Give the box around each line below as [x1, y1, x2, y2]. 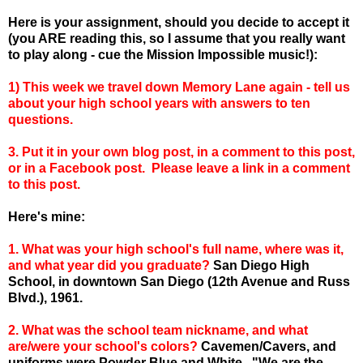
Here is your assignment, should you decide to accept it [8, 15, 349, 29]
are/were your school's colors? [8, 339, 198, 353]
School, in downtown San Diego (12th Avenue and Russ [8, 274, 350, 288]
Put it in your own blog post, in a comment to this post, [22, 144, 355, 159]
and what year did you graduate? [8, 258, 210, 272]
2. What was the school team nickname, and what [8, 322, 308, 337]
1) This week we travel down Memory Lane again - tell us [8, 79, 350, 94]
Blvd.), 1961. [8, 290, 83, 305]
